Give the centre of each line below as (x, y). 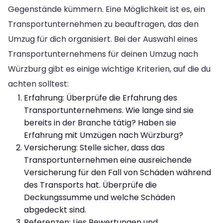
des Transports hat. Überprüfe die (90, 185)
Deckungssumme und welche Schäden (100, 197)
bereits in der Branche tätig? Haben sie (100, 122)
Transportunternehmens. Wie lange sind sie (109, 110)
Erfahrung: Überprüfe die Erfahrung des (101, 98)
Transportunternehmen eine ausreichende (108, 160)
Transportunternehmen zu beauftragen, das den (103, 24)
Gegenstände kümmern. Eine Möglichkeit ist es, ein (107, 9)
